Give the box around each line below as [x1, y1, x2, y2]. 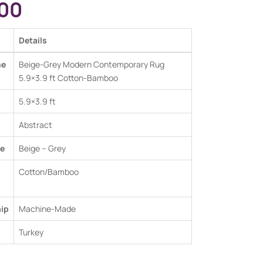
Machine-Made [19, 203, 76, 214]
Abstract [19, 119, 52, 130]
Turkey [19, 227, 43, 238]
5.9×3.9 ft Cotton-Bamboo [19, 72, 118, 83]
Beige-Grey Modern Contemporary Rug [19, 59, 164, 70]
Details [19, 35, 47, 46]
